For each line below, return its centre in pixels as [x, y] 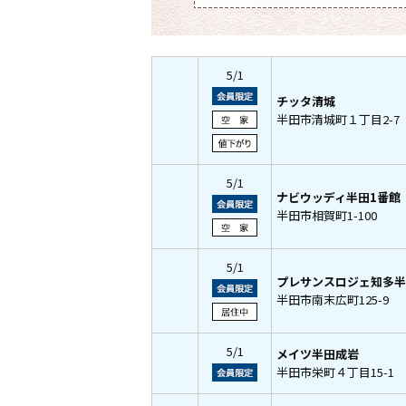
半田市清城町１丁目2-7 [338, 119]
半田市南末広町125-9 [333, 300]
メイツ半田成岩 [318, 354]
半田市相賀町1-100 [327, 215]
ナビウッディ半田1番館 [338, 197]
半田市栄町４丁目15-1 [335, 372]
